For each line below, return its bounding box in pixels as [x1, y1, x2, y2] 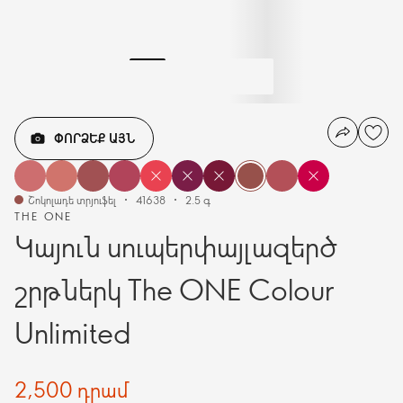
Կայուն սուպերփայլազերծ [14, 227, 337, 264]
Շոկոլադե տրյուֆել [28, 193, 116, 207]
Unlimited [14, 313, 130, 351]
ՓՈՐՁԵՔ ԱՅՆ [54, 129, 136, 147]
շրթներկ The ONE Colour [14, 270, 334, 308]
